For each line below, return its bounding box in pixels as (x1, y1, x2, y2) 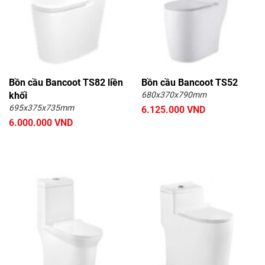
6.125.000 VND (141, 104, 205, 116)
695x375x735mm (9, 103, 74, 113)
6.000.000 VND (9, 117, 73, 129)
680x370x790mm (141, 90, 206, 100)
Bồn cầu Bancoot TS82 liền (9, 77, 123, 89)
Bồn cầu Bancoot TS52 (141, 77, 238, 89)
